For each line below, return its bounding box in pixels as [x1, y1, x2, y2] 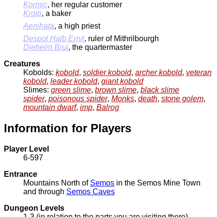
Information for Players [4, 122, 131, 135]
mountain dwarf [23, 103, 76, 112]
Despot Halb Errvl [23, 34, 84, 43]
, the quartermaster [68, 43, 132, 52]
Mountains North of [23, 179, 90, 187]
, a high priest [54, 22, 100, 31]
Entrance [4, 170, 37, 179]
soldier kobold [83, 68, 131, 77]
